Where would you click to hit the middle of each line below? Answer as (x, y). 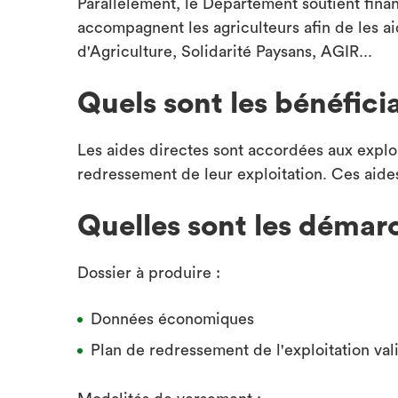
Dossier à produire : (149, 273)
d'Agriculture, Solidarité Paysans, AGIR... (225, 52)
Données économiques (172, 319)
